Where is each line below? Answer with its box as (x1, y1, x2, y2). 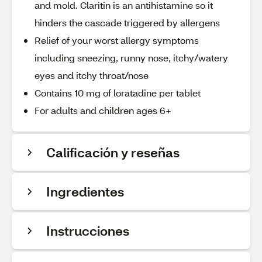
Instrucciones (46, 222, 129, 239)
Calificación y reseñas (46, 144, 180, 161)
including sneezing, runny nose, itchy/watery (35, 51, 228, 64)
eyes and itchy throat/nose (35, 69, 149, 81)
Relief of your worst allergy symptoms (35, 34, 199, 46)
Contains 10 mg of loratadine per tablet (35, 87, 201, 99)
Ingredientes (46, 183, 124, 200)
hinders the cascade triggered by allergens (35, 16, 220, 29)
